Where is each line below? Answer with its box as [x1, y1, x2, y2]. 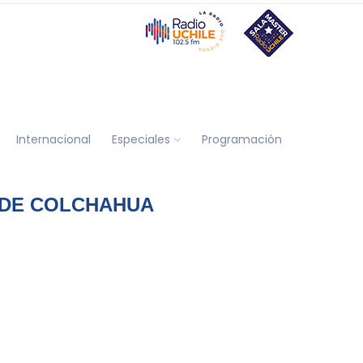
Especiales [111, 130, 170, 147]
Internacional [15, 130, 91, 147]
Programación [201, 130, 282, 147]
